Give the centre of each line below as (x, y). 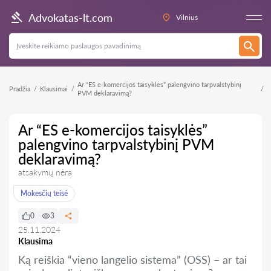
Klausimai (54, 89)
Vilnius (187, 17)
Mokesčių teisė (44, 193)
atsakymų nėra (45, 172)
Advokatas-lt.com (70, 17)
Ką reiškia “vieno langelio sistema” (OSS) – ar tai (132, 260)
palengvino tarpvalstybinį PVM (116, 144)
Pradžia (20, 89)
